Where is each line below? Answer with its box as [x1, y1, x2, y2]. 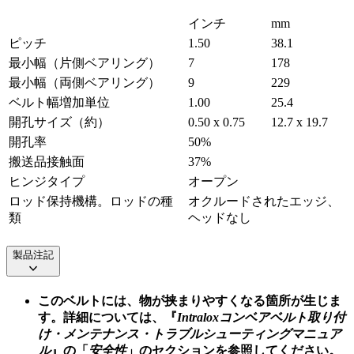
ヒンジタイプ [9, 174, 85, 188]
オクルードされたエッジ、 [188, 194, 340, 208]
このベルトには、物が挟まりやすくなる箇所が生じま [38, 294, 341, 308]
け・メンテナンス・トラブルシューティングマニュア [38, 327, 341, 341]
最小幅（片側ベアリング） [9, 55, 160, 70]
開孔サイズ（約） [9, 115, 110, 129]
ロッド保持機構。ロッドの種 [9, 194, 173, 208]
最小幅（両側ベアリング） [9, 75, 160, 89]
